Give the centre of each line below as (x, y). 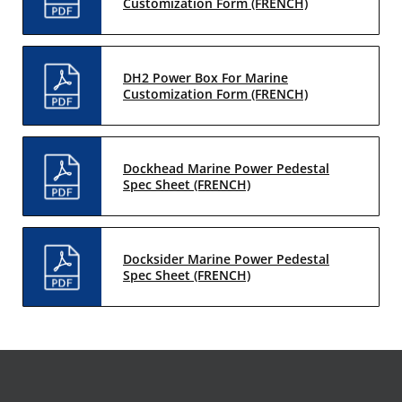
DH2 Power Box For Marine (205, 77)
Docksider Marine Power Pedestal (226, 258)
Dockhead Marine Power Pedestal (226, 168)
